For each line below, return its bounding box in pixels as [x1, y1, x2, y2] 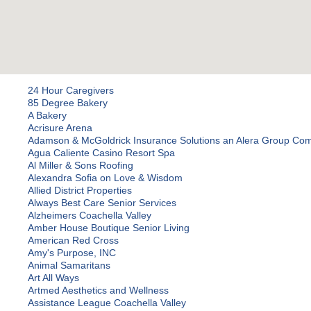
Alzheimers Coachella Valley [28, 210, 151, 221]
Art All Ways [28, 272, 79, 284]
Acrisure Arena [28, 122, 92, 134]
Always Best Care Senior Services [28, 197, 176, 209]
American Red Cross [28, 235, 119, 246]
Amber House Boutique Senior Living [28, 222, 190, 234]
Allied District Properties [28, 185, 132, 196]
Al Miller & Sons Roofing [28, 160, 133, 171]
